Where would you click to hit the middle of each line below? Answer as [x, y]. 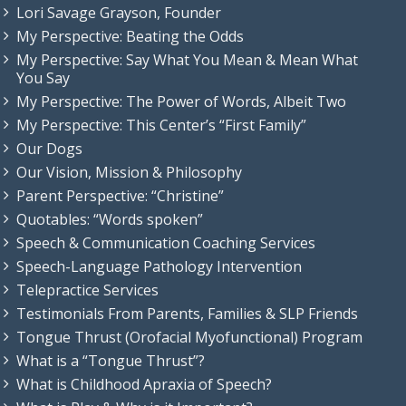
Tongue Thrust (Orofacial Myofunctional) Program [189, 338]
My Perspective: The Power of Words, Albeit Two [181, 102]
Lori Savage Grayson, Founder [119, 13]
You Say [43, 78]
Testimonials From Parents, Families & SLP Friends [187, 314]
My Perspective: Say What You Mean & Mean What [187, 60]
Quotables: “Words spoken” [110, 220]
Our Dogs [49, 149]
